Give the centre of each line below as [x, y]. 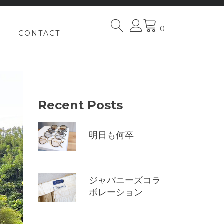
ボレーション [116, 192]
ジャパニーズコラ [125, 180]
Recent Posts [80, 105]
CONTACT [39, 33]
